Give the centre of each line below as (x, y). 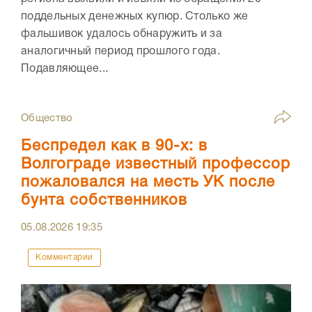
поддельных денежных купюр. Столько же (135, 17)
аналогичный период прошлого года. (120, 52)
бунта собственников (104, 201)
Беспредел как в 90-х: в (114, 147)
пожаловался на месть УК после (148, 183)
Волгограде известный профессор (156, 165)
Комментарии (64, 258)
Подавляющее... (65, 69)
